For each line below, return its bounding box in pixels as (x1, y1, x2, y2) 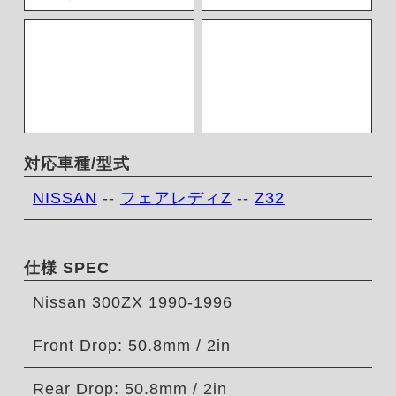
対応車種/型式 (23, 155, 130, 173)
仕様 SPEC (23, 259, 110, 278)
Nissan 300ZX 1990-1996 (32, 293, 232, 312)
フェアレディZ (119, 189, 232, 208)
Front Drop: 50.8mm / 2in (32, 337, 231, 355)
